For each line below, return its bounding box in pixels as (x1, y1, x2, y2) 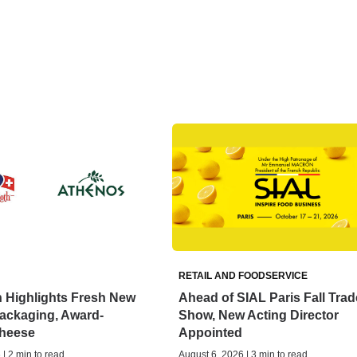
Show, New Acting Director (178, 308, 339, 322)
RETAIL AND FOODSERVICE (178, 270, 308, 281)
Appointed (178, 326, 242, 339)
